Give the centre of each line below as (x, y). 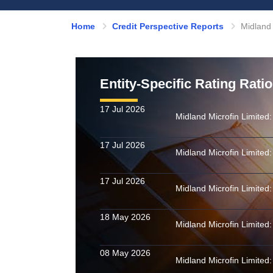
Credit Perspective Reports (168, 26)
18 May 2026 (126, 217)
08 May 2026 (126, 253)
